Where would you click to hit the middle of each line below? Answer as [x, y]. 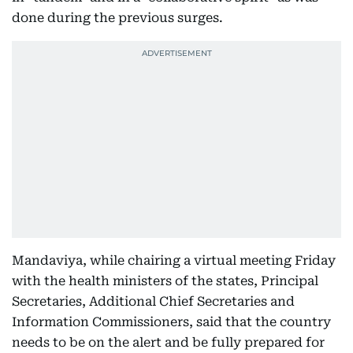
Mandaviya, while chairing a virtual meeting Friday [174, 260]
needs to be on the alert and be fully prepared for [168, 342]
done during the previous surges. [117, 18]
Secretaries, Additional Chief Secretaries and [153, 301]
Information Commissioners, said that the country [171, 322]
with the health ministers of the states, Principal [165, 281]
